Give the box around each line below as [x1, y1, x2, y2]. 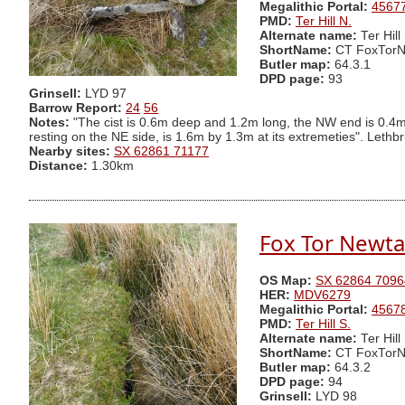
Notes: [29, 116, 70, 130]
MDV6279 [294, 288, 351, 303]
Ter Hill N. [296, 14, 352, 29]
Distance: [29, 159, 88, 174]
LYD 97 [85, 87, 127, 101]
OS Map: [259, 274, 312, 288]
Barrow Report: [29, 101, 122, 116]
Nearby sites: [29, 145, 110, 159]
